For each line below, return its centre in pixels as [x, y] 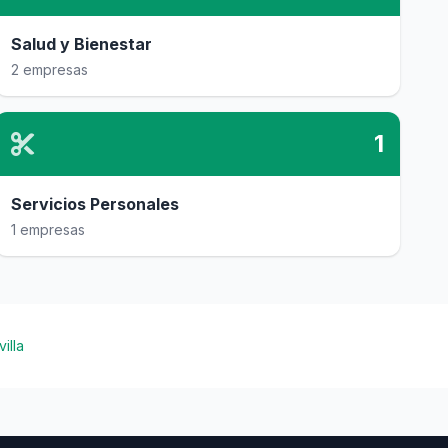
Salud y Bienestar [81, 44]
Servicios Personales [94, 204]
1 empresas [47, 229]
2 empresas [49, 69]
